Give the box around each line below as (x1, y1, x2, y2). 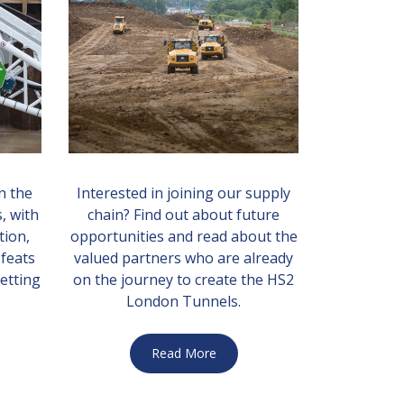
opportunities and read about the (69, 226, 298, 246)
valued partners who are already (74, 248, 293, 268)
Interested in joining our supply (77, 183, 290, 203)
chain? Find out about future (87, 205, 280, 225)
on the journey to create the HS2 (73, 270, 294, 289)
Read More (151, 344, 216, 362)
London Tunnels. (126, 291, 241, 311)
